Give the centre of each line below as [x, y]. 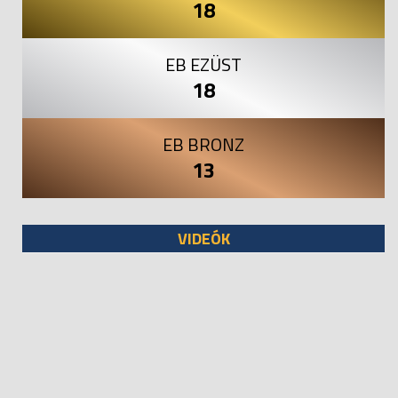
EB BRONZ [203, 144]
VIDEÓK [203, 238]
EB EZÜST [203, 64]
